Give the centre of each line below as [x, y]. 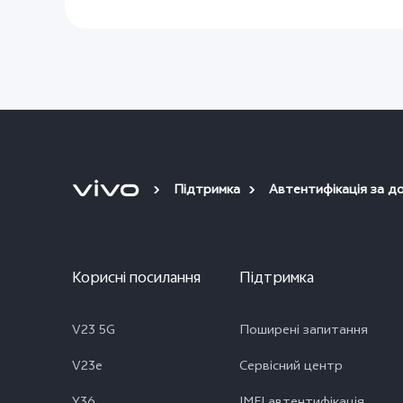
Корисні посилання [136, 279]
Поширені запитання [304, 331]
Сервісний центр [291, 367]
